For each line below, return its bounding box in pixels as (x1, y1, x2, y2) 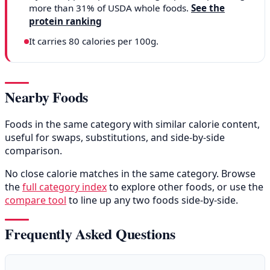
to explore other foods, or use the (107, 180, 263, 194)
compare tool (5, 193, 66, 207)
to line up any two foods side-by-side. (66, 193, 238, 207)
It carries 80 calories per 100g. (29, 35, 159, 48)
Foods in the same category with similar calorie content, (5, 118, 260, 131)
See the (191, 1, 225, 14)
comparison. (5, 144, 62, 158)
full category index (22, 180, 107, 194)
